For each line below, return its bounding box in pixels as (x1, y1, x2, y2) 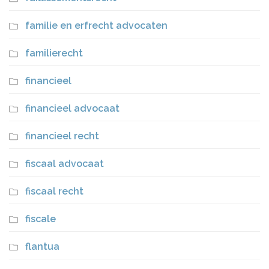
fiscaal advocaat (25, 158, 104, 169)
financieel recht (25, 130, 99, 142)
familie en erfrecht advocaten (25, 20, 168, 31)
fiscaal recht (25, 186, 83, 197)
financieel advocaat (25, 103, 119, 114)
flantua (25, 241, 59, 252)
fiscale (25, 213, 56, 225)
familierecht (25, 47, 83, 59)
